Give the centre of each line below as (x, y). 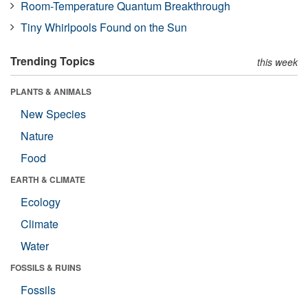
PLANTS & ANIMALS (51, 91)
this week (277, 62)
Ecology (41, 201)
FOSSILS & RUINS (46, 267)
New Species (53, 113)
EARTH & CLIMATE (48, 179)
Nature (37, 135)
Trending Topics (53, 60)
